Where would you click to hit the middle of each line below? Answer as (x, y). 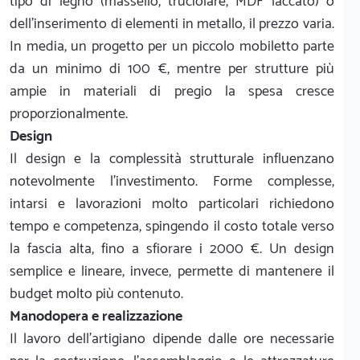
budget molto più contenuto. (96, 294)
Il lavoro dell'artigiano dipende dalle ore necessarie (172, 339)
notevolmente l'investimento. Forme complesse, (172, 181)
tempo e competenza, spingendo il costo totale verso (172, 226)
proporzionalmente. (69, 114)
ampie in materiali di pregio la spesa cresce (172, 91)
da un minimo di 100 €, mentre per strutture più (172, 69)
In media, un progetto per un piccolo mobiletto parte (172, 46)
